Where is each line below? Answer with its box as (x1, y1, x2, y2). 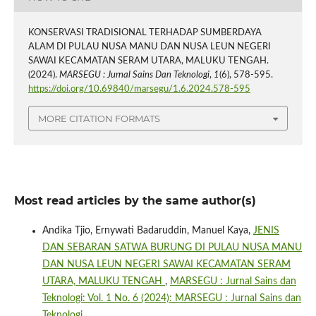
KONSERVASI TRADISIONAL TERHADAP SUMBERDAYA (28, 28, 262, 38)
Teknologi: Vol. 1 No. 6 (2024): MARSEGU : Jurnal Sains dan (42, 293, 301, 303)
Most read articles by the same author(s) (13, 193, 256, 207)
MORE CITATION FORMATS (38, 112, 160, 124)
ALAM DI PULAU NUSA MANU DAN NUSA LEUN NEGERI (28, 42, 271, 52)
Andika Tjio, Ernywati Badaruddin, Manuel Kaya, (42, 225, 253, 236)
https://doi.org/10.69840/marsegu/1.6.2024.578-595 (28, 85, 250, 95)
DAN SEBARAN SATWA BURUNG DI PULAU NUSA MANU (42, 242, 302, 253)
